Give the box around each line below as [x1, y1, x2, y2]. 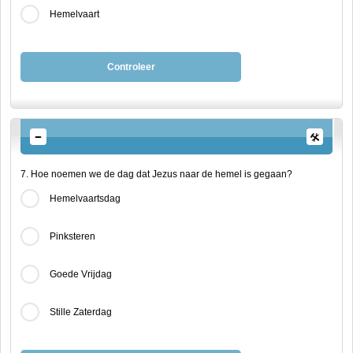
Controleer [106, 61, 155, 72]
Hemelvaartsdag [50, 193, 121, 204]
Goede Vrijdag [50, 269, 112, 280]
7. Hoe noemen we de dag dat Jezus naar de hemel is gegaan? [20, 169, 292, 180]
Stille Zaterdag [50, 307, 112, 318]
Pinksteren [50, 231, 95, 242]
